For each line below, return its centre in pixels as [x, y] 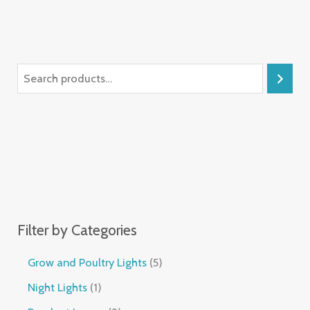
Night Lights [58, 287]
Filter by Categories [77, 229]
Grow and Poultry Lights [88, 262]
